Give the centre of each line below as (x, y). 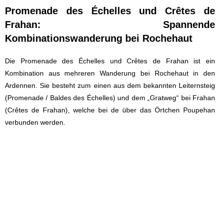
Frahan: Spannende (110, 25)
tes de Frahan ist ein (177, 61)
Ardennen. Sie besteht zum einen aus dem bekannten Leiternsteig (110, 86)
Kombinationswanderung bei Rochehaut (99, 39)
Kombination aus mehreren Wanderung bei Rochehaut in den (110, 73)
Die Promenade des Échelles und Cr (70, 61)
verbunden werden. (35, 123)
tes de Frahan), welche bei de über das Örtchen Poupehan (117, 110)
